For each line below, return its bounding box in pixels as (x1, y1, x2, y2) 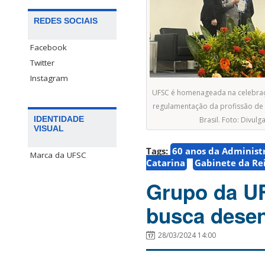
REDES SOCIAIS (34, 16, 98, 26)
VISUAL (34, 124, 64, 134)
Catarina (146, 157, 185, 169)
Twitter (30, 57, 54, 69)
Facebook (30, 42, 67, 53)
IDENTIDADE (34, 114, 84, 124)
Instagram (30, 73, 68, 84)
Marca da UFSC (30, 150, 86, 161)
